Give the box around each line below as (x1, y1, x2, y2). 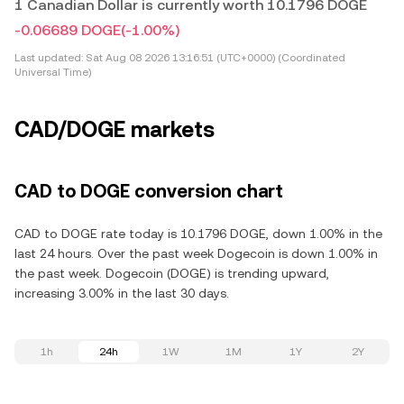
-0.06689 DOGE (14, 22, 121, 39)
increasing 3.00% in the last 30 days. (14, 286, 229, 300)
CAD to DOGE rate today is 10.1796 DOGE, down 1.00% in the (14, 226, 382, 241)
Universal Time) (14, 66, 91, 78)
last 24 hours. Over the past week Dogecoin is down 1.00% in (14, 246, 378, 261)
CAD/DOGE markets (14, 117, 215, 142)
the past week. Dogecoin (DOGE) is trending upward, (14, 266, 329, 280)
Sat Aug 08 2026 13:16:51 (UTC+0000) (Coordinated (83, 51, 345, 64)
